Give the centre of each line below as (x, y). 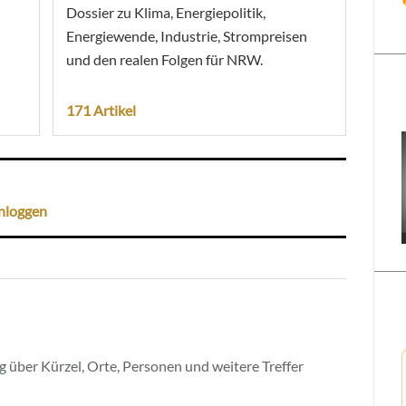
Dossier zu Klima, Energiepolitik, (165, 12)
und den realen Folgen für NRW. (164, 59)
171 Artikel (101, 110)
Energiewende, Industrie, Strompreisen (186, 35)
